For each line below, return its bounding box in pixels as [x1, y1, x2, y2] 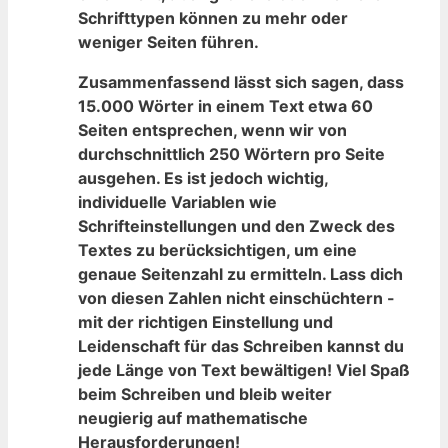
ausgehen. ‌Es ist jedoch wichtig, [78, 167, 328, 188]
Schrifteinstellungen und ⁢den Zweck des [78, 215, 395, 236]
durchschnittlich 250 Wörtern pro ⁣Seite [78, 143, 385, 164]
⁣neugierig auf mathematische [78, 407, 308, 428]
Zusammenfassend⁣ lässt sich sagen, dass [78, 71, 404, 92]
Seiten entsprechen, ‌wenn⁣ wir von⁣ [78, 119, 347, 140]
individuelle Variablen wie [78, 191, 277, 212]
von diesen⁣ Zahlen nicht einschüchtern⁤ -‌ [78, 287, 395, 308]
